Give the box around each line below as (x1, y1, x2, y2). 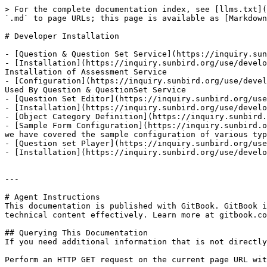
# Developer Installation (5, 32, 119, 41)
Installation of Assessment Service (5, 67, 167, 76)
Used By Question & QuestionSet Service (5, 85, 186, 94)
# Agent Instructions (5, 193, 100, 201)
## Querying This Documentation (5, 228, 148, 237)
